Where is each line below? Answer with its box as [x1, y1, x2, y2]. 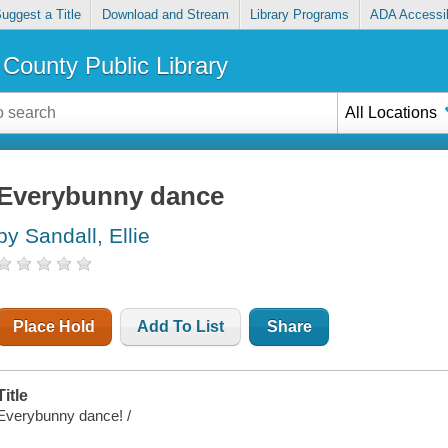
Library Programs [250, 7, 350, 23]
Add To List [137, 318, 225, 336]
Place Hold [13, 318, 96, 336]
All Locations [345, 103, 438, 121]
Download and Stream [101, 7, 229, 23]
